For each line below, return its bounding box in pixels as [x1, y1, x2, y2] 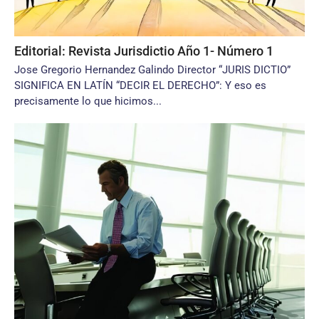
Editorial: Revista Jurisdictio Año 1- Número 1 [14, 43, 273, 58]
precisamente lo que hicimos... [14, 95, 162, 108]
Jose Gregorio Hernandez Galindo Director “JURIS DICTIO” [14, 63, 291, 76]
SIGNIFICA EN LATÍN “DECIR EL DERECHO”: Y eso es [14, 79, 266, 92]
